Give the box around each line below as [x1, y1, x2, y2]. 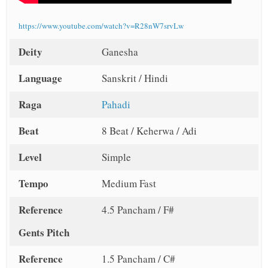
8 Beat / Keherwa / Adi [101, 124, 197, 138]
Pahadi [101, 98, 130, 112]
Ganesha [101, 45, 138, 59]
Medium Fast [101, 176, 156, 191]
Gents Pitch [19, 225, 69, 240]
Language [19, 71, 62, 86]
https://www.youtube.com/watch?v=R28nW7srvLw [19, 20, 184, 32]
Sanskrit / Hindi [101, 71, 168, 86]
